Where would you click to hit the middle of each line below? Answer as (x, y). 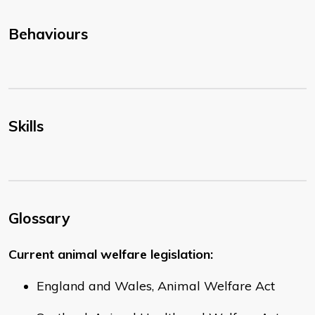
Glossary (39, 218)
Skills (26, 126)
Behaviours (48, 34)
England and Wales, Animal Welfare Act (156, 286)
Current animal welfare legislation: (111, 255)
